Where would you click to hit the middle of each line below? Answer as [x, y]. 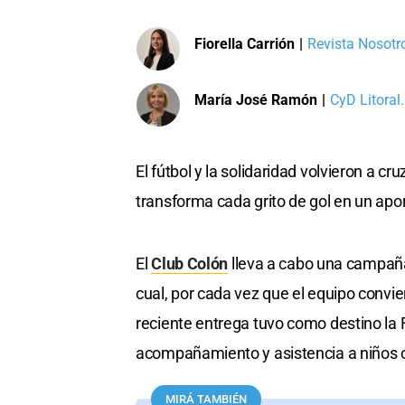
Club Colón [190, 264]
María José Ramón [256, 99]
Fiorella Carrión [245, 43]
